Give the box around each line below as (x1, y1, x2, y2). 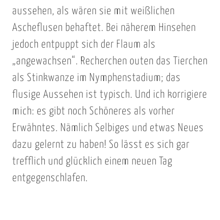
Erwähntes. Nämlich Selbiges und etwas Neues (12, 123, 204, 134)
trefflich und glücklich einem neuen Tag (12, 156, 172, 167)
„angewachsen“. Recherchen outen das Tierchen (12, 56, 208, 67)
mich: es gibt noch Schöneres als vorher (12, 106, 175, 117)
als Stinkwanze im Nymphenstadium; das (12, 73, 181, 84)
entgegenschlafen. (12, 173, 88, 184)
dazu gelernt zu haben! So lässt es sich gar (12, 139, 190, 151)
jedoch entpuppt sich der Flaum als (12, 39, 156, 51)
